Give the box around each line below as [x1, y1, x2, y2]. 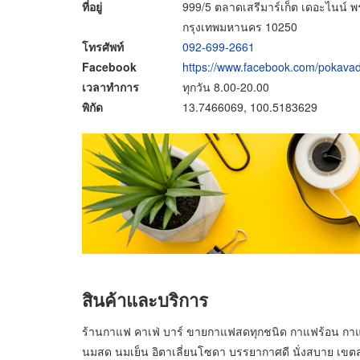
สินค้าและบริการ [82, 286, 208, 313]
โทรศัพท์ [82, 38, 124, 55]
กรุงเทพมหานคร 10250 [182, 18, 297, 35]
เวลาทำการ [82, 78, 139, 95]
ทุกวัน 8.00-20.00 [182, 78, 269, 95]
